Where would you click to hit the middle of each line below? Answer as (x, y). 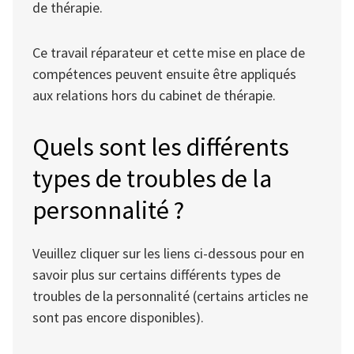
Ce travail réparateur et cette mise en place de (169, 53)
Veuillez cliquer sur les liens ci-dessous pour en (168, 254)
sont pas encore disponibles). (118, 318)
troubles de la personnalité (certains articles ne (170, 296)
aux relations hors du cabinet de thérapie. (154, 96)
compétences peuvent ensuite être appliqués (164, 74)
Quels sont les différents (161, 147)
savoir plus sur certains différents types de (156, 275)
